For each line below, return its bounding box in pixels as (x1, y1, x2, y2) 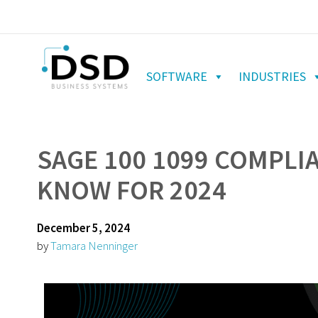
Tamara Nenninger (50, 237, 138, 253)
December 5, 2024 (37, 219, 130, 236)
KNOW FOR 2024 (37, 172, 226, 207)
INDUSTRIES (238, 67, 306, 84)
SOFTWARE (146, 67, 207, 84)
